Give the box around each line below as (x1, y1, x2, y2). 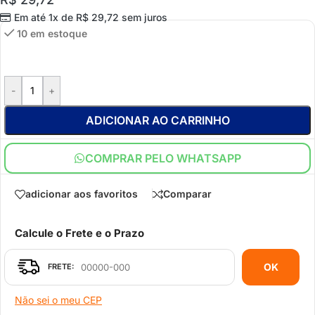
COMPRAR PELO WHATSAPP (85, 151, 241, 166)
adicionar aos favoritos (25, 188, 138, 200)
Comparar (163, 188, 212, 200)
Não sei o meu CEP (15, 293, 102, 306)
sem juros (118, 11, 167, 24)
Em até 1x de (13, 11, 76, 24)
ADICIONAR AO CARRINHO (85, 112, 230, 127)
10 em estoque (17, 27, 88, 40)
